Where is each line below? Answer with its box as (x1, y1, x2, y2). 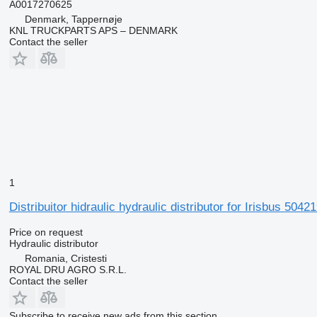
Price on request (8, 226, 83, 238)
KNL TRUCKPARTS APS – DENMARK (8, 24, 178, 36)
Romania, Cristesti (24, 252, 107, 264)
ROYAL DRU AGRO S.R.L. (8, 263, 127, 275)
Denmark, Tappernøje (24, 13, 122, 25)
